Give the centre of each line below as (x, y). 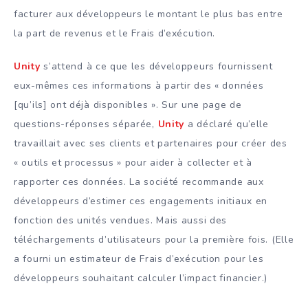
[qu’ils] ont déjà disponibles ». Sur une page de (128, 105)
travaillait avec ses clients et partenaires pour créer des (151, 144)
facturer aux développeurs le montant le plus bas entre (148, 14)
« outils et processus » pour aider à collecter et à (133, 163)
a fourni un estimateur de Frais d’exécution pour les (139, 259)
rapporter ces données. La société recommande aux (139, 182)
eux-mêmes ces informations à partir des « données (139, 86)
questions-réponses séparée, (86, 124)
